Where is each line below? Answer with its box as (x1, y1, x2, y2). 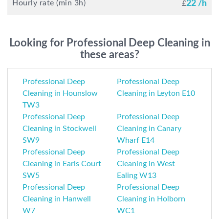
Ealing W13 (117, 172, 156, 180)
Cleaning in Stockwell (22, 125, 96, 133)
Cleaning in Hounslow (22, 89, 98, 98)
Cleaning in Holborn (117, 195, 185, 203)
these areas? (80, 49, 139, 61)
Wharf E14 (117, 136, 154, 145)
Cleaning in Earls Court (22, 160, 101, 168)
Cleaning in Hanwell (22, 195, 91, 203)
